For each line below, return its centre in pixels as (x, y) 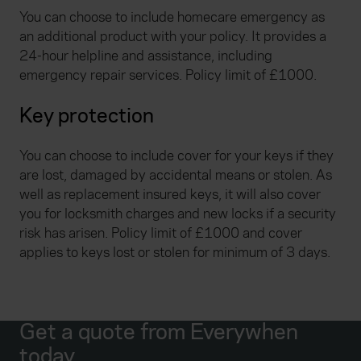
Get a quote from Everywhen (159, 333)
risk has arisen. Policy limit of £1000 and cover (161, 234)
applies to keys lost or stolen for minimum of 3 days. (175, 253)
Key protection (87, 116)
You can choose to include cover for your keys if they (176, 156)
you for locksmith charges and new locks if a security (178, 214)
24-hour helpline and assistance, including (146, 56)
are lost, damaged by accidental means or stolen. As (176, 176)
